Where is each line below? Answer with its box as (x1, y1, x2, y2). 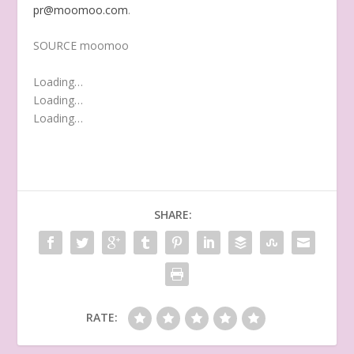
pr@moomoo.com (33, 2, 129, 18)
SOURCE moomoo (33, 38, 130, 54)
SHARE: (154, 206, 192, 222)
